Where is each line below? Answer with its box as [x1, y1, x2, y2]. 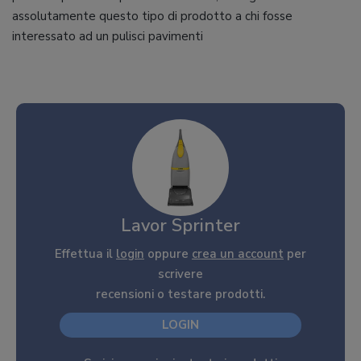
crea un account [192, 246, 284, 262]
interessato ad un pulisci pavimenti [12, 28, 203, 44]
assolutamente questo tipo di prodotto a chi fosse [12, 8, 293, 24]
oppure [144, 246, 192, 262]
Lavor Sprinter [121, 214, 240, 238]
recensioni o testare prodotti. [96, 286, 265, 302]
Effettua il [55, 246, 116, 262]
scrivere [158, 266, 203, 282]
